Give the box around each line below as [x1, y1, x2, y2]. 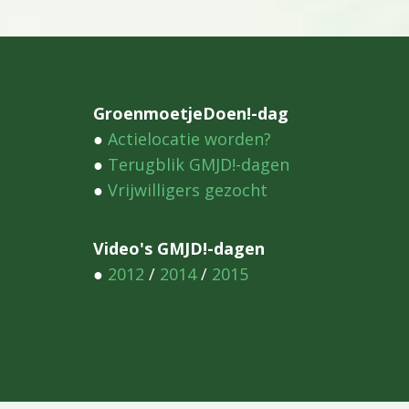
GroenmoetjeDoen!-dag [93, 102, 288, 125]
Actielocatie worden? [108, 128, 271, 151]
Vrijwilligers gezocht [108, 179, 267, 202]
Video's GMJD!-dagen [93, 237, 265, 260]
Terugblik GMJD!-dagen [108, 153, 289, 176]
